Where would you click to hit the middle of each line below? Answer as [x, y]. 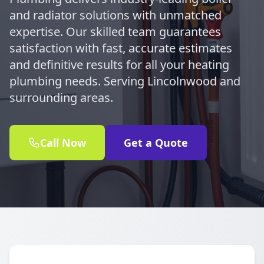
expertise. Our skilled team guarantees [115, 32]
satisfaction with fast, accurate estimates [121, 48]
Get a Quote [156, 143]
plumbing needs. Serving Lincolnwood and [125, 81]
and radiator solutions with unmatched [115, 15]
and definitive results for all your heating [119, 65]
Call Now [63, 143]
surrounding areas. [61, 98]
